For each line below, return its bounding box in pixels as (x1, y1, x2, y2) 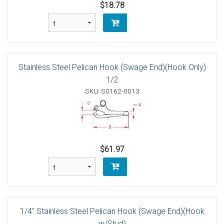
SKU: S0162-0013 (84, 87, 139, 95)
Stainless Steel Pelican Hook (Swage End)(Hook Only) (18, 62, 206, 72)
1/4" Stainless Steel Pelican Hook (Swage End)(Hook (19, 206, 204, 216)
